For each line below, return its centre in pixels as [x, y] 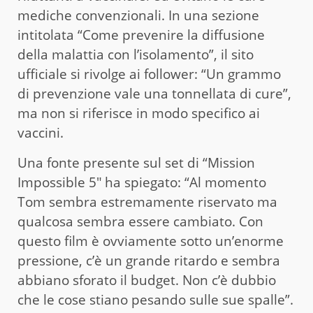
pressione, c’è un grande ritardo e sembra [149, 260]
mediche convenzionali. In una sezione [138, 15]
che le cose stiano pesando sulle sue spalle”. [155, 299]
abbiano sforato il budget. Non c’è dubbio [147, 280]
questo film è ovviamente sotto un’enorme [151, 241]
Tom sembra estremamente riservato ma [147, 202]
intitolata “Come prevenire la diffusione [141, 35]
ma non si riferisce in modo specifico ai [139, 113]
